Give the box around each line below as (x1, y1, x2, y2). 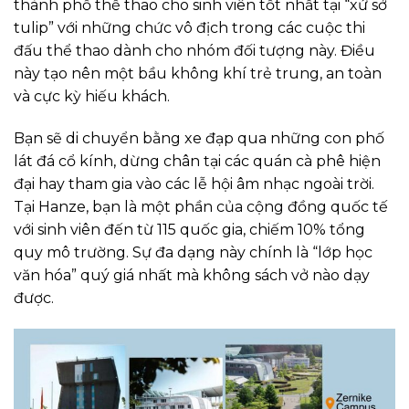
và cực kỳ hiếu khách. (14, 88, 170, 106)
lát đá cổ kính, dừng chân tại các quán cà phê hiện (14, 152, 381, 170)
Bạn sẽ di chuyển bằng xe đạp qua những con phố (14, 129, 384, 147)
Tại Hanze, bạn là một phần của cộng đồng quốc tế (14, 197, 388, 215)
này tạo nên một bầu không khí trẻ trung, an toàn (14, 65, 382, 83)
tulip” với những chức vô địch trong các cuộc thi (14, 19, 365, 37)
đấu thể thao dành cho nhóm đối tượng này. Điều (14, 42, 375, 60)
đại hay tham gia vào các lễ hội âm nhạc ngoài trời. (14, 174, 374, 193)
